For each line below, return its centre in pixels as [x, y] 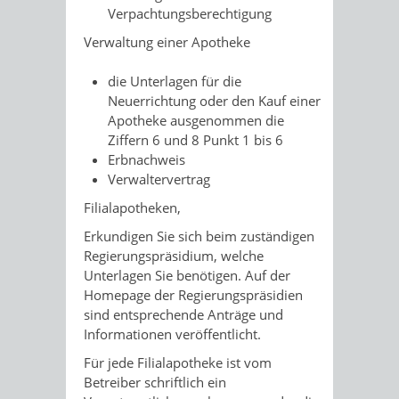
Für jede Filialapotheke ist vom [178, 362]
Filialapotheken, [132, 208]
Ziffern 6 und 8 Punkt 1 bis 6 [195, 140]
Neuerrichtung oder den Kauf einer [214, 101]
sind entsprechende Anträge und [183, 314]
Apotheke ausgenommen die [196, 120]
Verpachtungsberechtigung [190, 13]
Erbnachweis [147, 159]
